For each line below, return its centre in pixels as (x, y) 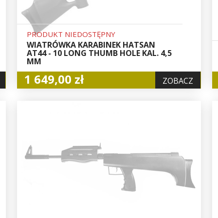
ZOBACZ (178, 81)
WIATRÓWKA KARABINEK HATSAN (91, 45)
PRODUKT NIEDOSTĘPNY (71, 34)
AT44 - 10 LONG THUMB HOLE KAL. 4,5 (100, 53)
